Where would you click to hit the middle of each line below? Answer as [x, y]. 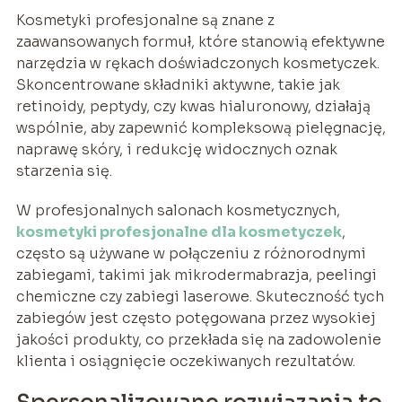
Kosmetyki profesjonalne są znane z [145, 20]
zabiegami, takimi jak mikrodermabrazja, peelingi [196, 275]
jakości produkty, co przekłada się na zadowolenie [198, 339]
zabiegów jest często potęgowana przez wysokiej [196, 318]
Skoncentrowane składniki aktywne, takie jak [178, 84]
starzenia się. [64, 170]
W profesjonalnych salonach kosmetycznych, [178, 210]
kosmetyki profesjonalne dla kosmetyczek [179, 232]
